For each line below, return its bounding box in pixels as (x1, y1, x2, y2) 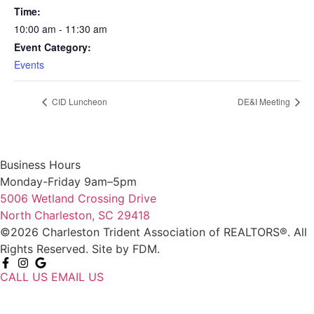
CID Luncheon (50, 95, 107, 108)
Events (14, 57, 44, 71)
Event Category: (14, 40, 91, 54)
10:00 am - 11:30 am (14, 22, 107, 36)
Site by (92, 242, 132, 257)
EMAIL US (51, 270, 104, 285)
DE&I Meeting (238, 95, 292, 108)
